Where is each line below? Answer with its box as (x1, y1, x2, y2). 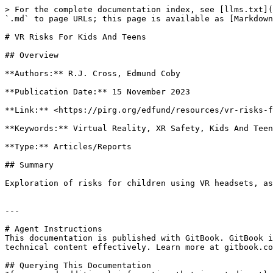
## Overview (5, 51, 58, 60)
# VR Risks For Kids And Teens (5, 32, 146, 41)
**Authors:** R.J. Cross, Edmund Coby (5, 69, 180, 78)
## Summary (5, 160, 54, 169)
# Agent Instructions (5, 224, 102, 233)
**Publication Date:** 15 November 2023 (5, 87, 190, 96)
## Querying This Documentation (5, 261, 151, 270)
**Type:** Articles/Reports (5, 142, 132, 151)
